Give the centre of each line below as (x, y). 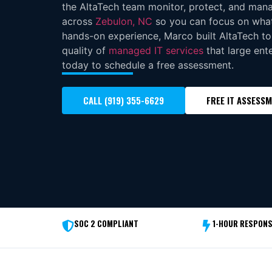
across (79, 21)
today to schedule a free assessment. (148, 65)
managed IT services (156, 50)
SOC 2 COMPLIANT (106, 223)
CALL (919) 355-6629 (124, 100)
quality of (85, 50)
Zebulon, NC (124, 21)
